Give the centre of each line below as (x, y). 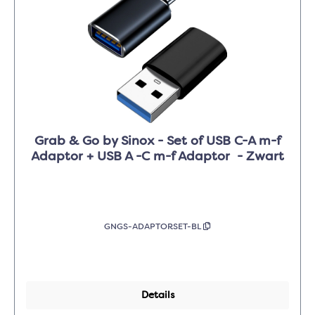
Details (157, 296)
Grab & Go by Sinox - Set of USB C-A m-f (157, 142)
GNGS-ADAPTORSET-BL (154, 227)
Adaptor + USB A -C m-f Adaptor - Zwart (157, 157)
